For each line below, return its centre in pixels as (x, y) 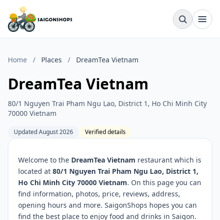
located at (35, 171)
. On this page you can (164, 182)
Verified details (105, 132)
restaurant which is (168, 160)
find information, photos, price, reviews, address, (99, 194)
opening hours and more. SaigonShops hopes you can (108, 205)
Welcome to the (45, 160)
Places (52, 60)
